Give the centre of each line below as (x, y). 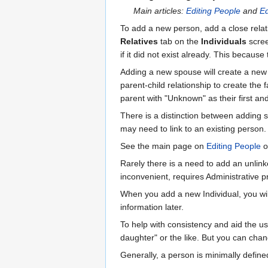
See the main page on (163, 146)
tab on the (179, 42)
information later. (152, 207)
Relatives (139, 42)
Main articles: (160, 11)
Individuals (224, 42)
